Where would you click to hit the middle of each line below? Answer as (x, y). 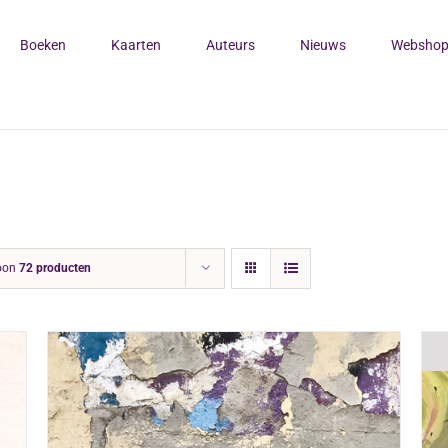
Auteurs (230, 44)
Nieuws (323, 44)
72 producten (55, 268)
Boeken (43, 44)
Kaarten (136, 44)
